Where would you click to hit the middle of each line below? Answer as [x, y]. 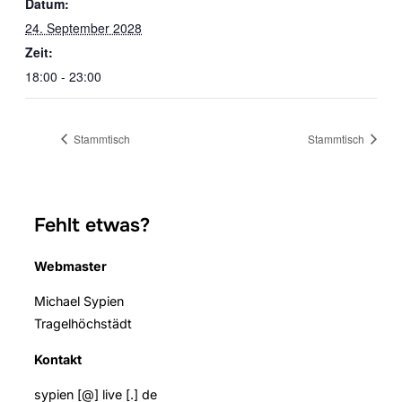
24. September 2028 [83, 28]
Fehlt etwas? [92, 226]
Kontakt [58, 359]
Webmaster [70, 267]
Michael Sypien [79, 301]
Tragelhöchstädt [83, 324]
